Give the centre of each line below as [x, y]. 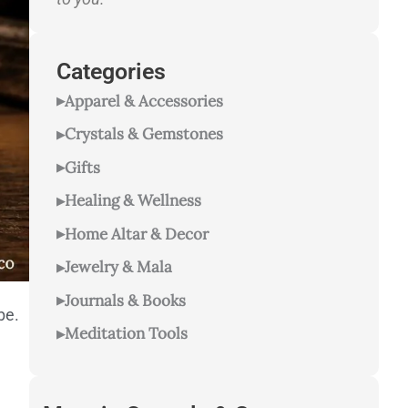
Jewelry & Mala [118, 267]
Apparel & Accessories [144, 101]
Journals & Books [125, 300]
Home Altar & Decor [137, 234]
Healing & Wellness [133, 201]
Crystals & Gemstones [144, 134]
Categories [111, 72]
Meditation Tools [126, 334]
